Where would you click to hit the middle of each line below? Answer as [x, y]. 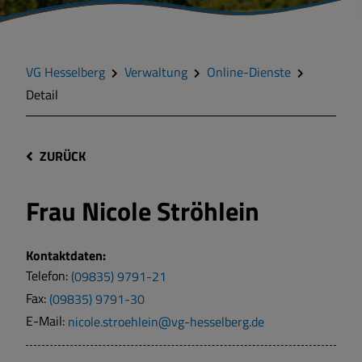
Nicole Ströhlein [170, 211]
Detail [42, 95]
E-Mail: [47, 321]
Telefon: [48, 276]
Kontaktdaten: [66, 256]
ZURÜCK [63, 156]
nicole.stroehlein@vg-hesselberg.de [166, 321]
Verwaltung [156, 72]
